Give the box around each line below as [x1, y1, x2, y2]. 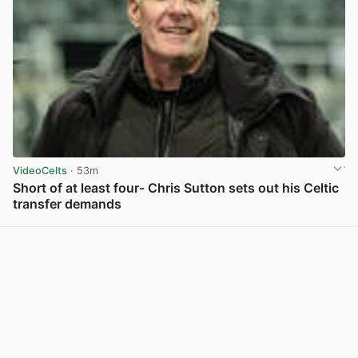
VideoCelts [13, 165, 67, 177]
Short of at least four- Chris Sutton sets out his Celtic [13, 179, 339, 196]
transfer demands [13, 195, 121, 212]
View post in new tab [241, 215, 344, 228]
